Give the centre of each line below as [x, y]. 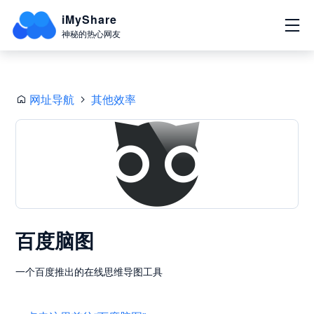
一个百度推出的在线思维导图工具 [89, 271]
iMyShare [90, 19]
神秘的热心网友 [91, 33]
